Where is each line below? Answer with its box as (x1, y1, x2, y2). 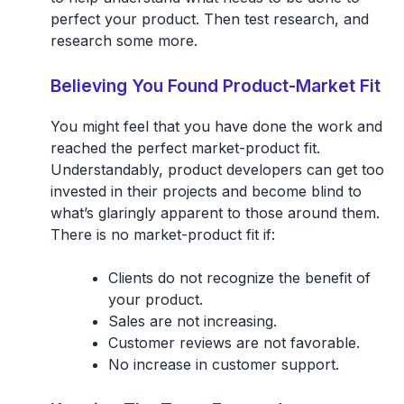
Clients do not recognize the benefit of (107, 268, 371, 287)
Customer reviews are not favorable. (107, 333, 360, 352)
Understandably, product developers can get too (50, 160, 384, 179)
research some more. (50, 31, 197, 50)
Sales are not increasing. (107, 311, 277, 330)
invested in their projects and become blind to (50, 181, 362, 200)
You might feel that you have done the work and (50, 116, 382, 135)
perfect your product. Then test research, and (50, 9, 369, 28)
